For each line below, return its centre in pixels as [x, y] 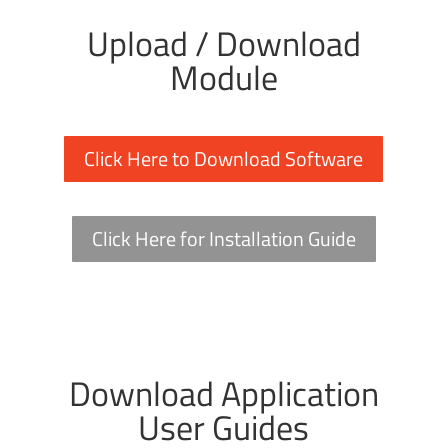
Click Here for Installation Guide [223, 238]
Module [223, 77]
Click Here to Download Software [224, 158]
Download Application [223, 393]
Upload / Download [223, 43]
